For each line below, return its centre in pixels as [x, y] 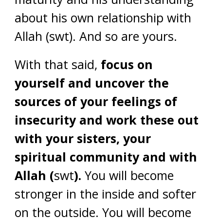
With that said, [58, 64]
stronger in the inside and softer [105, 194]
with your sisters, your [83, 138]
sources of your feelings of [96, 101]
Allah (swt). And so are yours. [96, 36]
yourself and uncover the [92, 83]
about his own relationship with [103, 18]
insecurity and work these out [107, 120]
